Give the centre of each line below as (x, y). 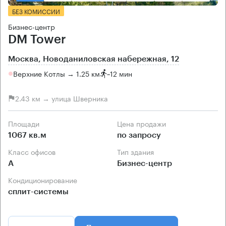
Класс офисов (34, 151)
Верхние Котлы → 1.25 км (56, 73)
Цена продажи (144, 123)
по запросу (139, 135)
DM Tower (37, 39)
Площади (26, 123)
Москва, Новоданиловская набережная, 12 (94, 59)
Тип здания (137, 151)
